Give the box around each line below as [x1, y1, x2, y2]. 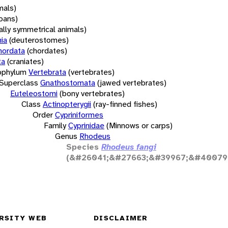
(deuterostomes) [9, 34, 69, 45]
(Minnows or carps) [106, 120, 173, 131]
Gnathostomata [40, 77, 95, 88]
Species [66, 141, 99, 152]
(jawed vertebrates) [97, 77, 166, 88]
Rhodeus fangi [101, 141, 156, 152]
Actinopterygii [43, 98, 91, 109]
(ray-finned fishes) [93, 98, 157, 109]
